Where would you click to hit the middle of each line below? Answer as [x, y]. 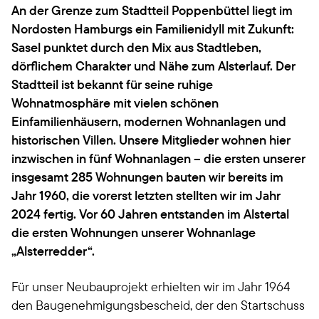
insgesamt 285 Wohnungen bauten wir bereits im [147, 177]
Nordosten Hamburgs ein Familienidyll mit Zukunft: [153, 29]
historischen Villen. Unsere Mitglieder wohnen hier [151, 140]
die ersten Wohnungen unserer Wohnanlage [134, 232]
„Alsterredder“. [54, 251]
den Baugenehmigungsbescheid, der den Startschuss [158, 305]
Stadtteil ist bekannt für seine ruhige [112, 84]
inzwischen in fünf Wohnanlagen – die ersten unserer [158, 158]
